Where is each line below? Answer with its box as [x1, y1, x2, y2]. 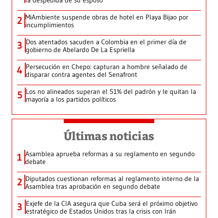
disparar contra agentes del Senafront [26, 70, 137, 79]
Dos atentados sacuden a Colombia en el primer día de [26, 37, 186, 47]
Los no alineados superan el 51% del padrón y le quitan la [26, 87, 196, 96]
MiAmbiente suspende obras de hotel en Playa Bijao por [25, 13, 188, 22]
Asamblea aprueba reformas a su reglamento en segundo [25, 149, 195, 159]
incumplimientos [25, 20, 74, 30]
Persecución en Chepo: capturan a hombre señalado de [26, 62, 187, 72]
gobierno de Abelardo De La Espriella [26, 45, 135, 54]
